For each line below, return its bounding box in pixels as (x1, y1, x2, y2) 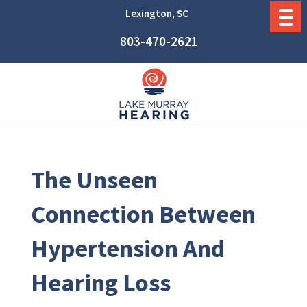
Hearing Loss (30, 267, 171, 298)
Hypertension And (30, 233, 225, 264)
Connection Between (30, 199, 256, 230)
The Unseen (30, 164, 158, 195)
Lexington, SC (125, 7, 188, 20)
